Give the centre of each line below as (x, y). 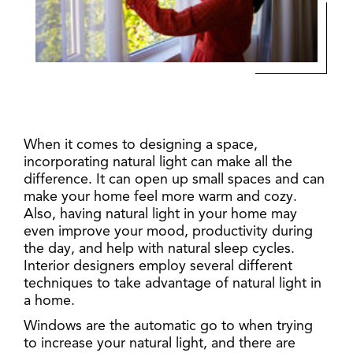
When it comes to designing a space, (141, 145)
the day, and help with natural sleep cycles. (159, 249)
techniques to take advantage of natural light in (173, 283)
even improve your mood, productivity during (168, 231)
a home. (49, 301)
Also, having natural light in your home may (160, 214)
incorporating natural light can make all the (158, 162)
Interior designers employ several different (158, 266)
